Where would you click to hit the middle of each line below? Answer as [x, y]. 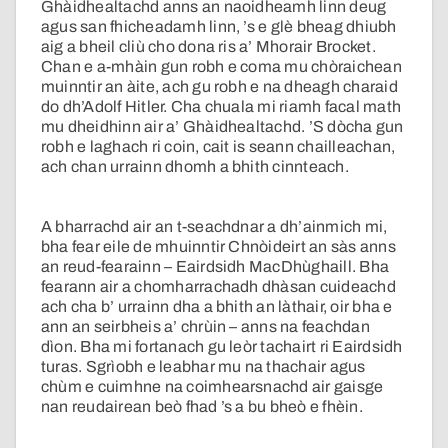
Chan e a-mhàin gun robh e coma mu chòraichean [221, 67]
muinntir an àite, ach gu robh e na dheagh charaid [219, 87]
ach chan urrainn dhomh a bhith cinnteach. [195, 167]
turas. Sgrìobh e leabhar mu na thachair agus [203, 367]
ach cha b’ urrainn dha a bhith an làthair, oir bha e [217, 307]
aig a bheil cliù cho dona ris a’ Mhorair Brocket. [208, 47]
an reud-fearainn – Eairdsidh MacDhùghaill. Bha [215, 267]
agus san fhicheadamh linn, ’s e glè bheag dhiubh [219, 27]
